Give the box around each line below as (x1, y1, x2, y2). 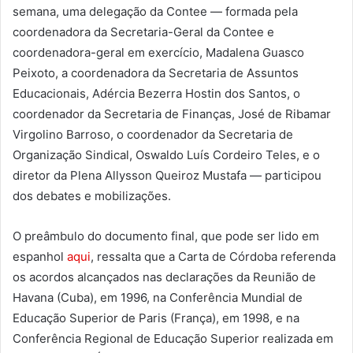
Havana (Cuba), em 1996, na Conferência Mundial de (13, 290, 303, 306)
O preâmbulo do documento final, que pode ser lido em (13, 229, 319, 244)
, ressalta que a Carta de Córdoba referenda (91, 249, 336, 265)
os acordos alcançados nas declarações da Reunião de (13, 269, 316, 285)
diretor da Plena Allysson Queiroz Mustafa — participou (13, 168, 321, 184)
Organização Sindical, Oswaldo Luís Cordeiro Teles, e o (13, 147, 320, 163)
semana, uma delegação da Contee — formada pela (13, 4, 298, 20)
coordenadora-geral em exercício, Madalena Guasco (13, 45, 304, 61)
